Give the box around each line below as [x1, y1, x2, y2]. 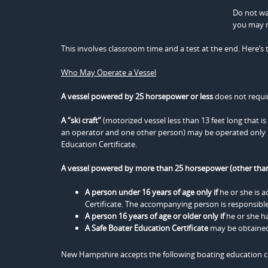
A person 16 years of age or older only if [85, 211, 224, 221]
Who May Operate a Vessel [61, 67, 156, 78]
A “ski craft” [61, 115, 101, 126]
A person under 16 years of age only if [85, 187, 218, 197]
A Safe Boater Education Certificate [85, 223, 208, 233]
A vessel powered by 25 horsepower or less [61, 91, 213, 102]
